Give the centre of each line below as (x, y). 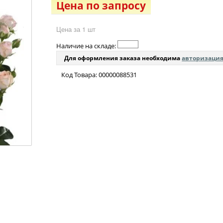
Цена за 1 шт (76, 29)
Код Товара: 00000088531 (99, 75)
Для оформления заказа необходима (123, 58)
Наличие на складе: (87, 46)
